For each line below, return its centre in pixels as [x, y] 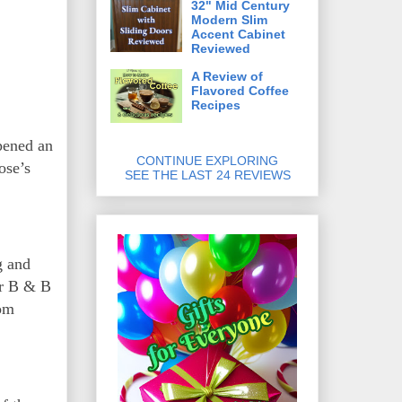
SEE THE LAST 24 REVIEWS [207, 175]
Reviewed [221, 48]
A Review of [227, 76]
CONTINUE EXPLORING [207, 160]
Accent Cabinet [238, 34]
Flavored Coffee [240, 90]
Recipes [216, 105]
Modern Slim [229, 19]
